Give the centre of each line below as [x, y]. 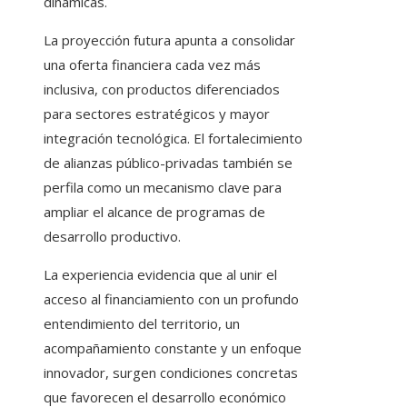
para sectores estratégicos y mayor [157, 114]
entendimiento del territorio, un [142, 324]
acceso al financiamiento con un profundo [171, 299]
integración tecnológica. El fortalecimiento [173, 139]
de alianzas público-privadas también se [168, 163]
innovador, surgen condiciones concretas [171, 373]
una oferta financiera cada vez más [152, 65]
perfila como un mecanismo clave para [163, 188]
